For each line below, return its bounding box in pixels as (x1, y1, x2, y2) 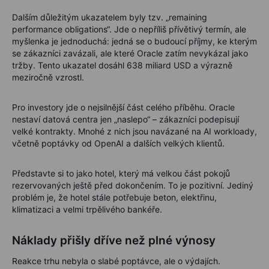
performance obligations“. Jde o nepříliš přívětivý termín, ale (12, 23, 246, 34)
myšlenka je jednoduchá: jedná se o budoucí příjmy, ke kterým (12, 35, 257, 46)
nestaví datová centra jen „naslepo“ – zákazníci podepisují (12, 113, 239, 124)
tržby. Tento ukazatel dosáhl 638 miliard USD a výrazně (12, 59, 232, 70)
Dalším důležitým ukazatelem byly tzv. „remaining (12, 11, 207, 22)
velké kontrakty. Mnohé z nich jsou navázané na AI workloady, (12, 125, 257, 136)
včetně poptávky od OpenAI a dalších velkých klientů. (12, 138, 225, 148)
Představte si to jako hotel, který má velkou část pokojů (12, 168, 230, 178)
